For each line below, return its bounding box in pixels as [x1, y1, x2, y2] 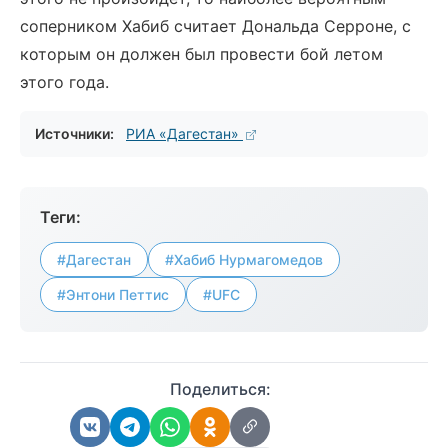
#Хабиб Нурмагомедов [165, 251, 323, 268]
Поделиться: [169, 379, 271, 399]
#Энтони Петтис [57, 286, 169, 303]
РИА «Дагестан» [126, 125, 243, 142]
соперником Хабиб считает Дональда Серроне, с [20, 16, 411, 36]
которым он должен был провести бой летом [20, 44, 383, 64]
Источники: [35, 125, 114, 142]
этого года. [20, 72, 109, 92]
